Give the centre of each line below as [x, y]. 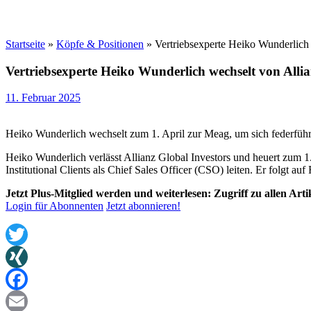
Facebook [27, 301]
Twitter [21, 257]
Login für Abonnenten [54, 206]
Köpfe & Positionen [100, 44]
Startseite [25, 44]
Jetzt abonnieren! [143, 206]
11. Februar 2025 [43, 98]
